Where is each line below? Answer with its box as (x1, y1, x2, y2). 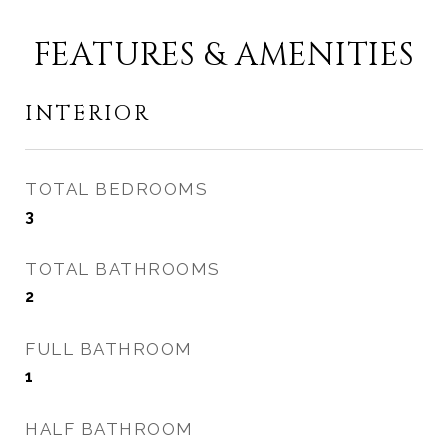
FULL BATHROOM (25, 339, 193, 359)
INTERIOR (25, 100, 151, 128)
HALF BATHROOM (25, 419, 194, 439)
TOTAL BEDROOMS (25, 179, 208, 199)
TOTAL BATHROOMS (25, 259, 221, 279)
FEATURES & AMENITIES (33, 34, 415, 77)
